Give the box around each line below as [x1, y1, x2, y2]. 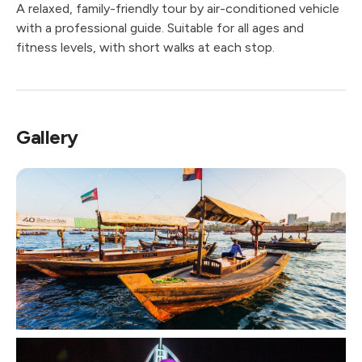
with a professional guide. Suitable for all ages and [16, 20, 304, 36]
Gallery [16, 125, 78, 149]
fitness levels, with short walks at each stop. [16, 40, 275, 55]
